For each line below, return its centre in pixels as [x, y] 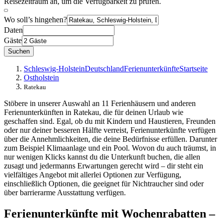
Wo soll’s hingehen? [35, 19]
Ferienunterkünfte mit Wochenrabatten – [110, 213]
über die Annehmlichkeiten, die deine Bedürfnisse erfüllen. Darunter [111, 139]
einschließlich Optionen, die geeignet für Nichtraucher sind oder [104, 183]
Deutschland [104, 68]
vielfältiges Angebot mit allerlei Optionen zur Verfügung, [93, 174]
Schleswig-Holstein [54, 68]
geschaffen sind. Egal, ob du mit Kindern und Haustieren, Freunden [110, 121]
